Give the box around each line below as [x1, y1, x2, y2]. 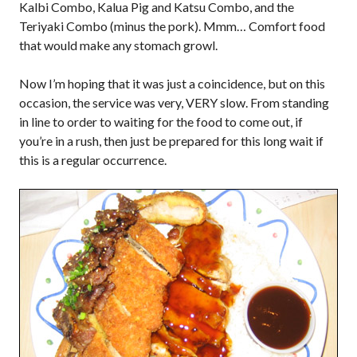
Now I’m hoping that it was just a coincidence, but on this [19, 76, 325, 91]
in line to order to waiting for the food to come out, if [19, 114, 303, 129]
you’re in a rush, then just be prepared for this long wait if [19, 133, 324, 148]
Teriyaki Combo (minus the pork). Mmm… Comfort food [19, 18, 325, 33]
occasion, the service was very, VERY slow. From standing [19, 95, 329, 110]
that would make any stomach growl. [19, 37, 218, 53]
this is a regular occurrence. [19, 152, 167, 167]
